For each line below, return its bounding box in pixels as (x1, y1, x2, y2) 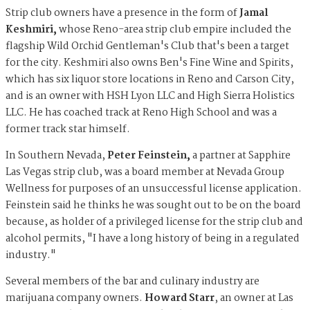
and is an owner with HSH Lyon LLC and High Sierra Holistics (6, 87, 295, 104)
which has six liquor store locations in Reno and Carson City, (6, 71, 294, 88)
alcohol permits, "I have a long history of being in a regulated (6, 230, 300, 247)
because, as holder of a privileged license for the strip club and (6, 213, 303, 230)
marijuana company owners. (6, 289, 145, 307)
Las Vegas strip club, (6, 163, 102, 181)
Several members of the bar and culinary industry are (6, 273, 259, 290)
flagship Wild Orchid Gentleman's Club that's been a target (6, 37, 289, 55)
